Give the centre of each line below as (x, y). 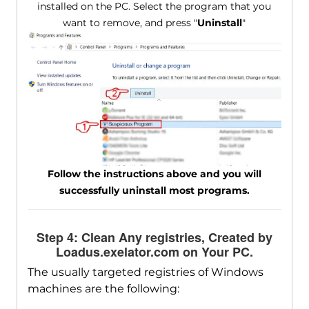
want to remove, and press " (130, 23)
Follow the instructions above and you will (154, 174)
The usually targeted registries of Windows (145, 272)
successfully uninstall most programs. (154, 191)
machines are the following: (103, 289)
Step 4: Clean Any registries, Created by (154, 238)
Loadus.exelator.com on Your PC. (154, 252)
